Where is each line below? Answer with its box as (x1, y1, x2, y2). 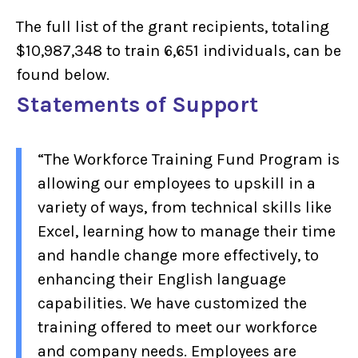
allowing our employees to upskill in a (38, 173, 316, 193)
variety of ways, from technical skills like (38, 197, 332, 217)
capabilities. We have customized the (38, 293, 307, 312)
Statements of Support (16, 90, 258, 117)
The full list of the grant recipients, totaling (16, 17, 329, 36)
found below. (16, 65, 109, 84)
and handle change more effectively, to (38, 245, 319, 265)
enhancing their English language (38, 269, 286, 288)
